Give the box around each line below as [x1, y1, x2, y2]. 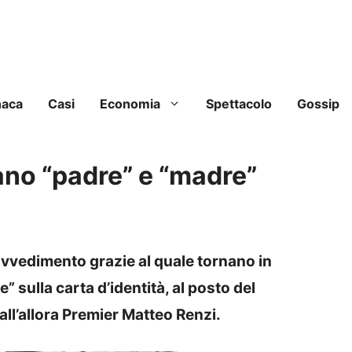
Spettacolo [206, 96, 272, 112]
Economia [100, 96, 160, 112]
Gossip [297, 96, 339, 112]
